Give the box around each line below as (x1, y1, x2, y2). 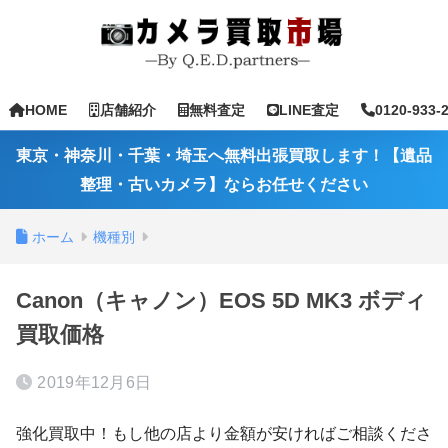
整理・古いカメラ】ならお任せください (80, 176, 368, 193)
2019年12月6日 (37, 374, 152, 391)
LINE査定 (279, 102, 339, 118)
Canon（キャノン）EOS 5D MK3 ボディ (16, 288, 427, 313)
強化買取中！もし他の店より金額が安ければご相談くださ (16, 424, 432, 442)
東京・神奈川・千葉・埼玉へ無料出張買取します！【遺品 (16, 147, 432, 164)
